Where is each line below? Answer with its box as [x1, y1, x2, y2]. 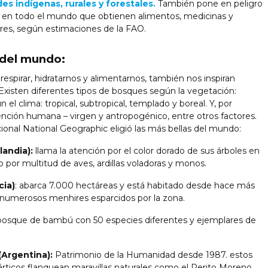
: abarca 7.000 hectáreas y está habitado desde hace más [15, 179, 255, 191]
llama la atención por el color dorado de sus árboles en [33, 145, 260, 156]
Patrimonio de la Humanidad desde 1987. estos [53, 249, 252, 260]
